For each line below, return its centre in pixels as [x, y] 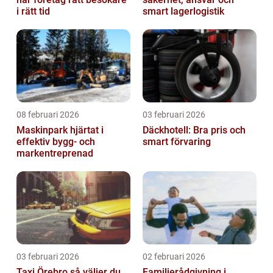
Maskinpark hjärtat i [43, 130]
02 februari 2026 [174, 257]
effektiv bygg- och [56, 142]
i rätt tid [33, 12]
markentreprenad [55, 154]
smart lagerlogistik [183, 12]
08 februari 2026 [48, 115]
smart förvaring [177, 142]
